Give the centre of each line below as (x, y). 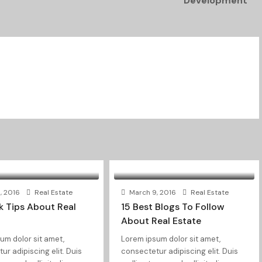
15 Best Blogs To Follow (173, 207)
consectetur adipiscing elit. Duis (179, 251)
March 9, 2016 (151, 192)
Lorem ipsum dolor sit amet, (170, 239)
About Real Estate (161, 221)
